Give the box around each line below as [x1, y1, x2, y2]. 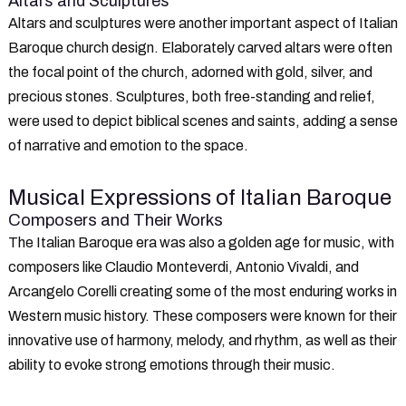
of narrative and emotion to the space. [8, 137, 248, 153]
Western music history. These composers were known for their [8, 307, 397, 324]
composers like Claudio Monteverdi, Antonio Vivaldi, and [8, 258, 359, 275]
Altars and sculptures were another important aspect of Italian [8, 14, 398, 31]
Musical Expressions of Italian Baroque [8, 185, 391, 209]
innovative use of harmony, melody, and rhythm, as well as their [8, 332, 397, 348]
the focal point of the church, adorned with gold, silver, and [8, 63, 372, 80]
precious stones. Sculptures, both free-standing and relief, [8, 88, 375, 104]
